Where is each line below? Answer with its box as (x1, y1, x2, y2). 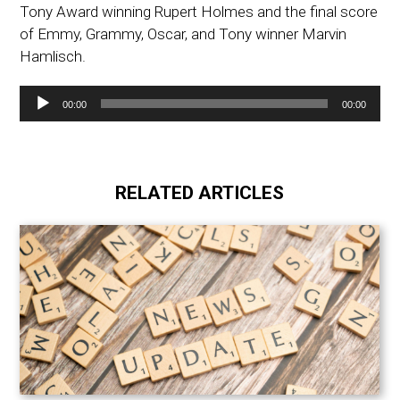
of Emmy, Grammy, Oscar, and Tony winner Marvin (20, 24, 347, 43)
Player (19, 108, 60, 127)
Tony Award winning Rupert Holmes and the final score (20, 2, 379, 21)
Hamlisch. (20, 46, 87, 65)
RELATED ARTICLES (115, 181, 285, 204)
